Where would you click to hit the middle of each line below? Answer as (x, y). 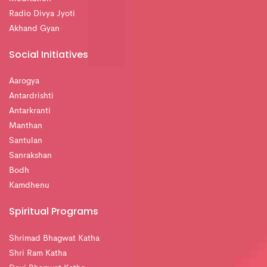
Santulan (26, 141)
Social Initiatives (49, 54)
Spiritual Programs (54, 212)
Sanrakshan (30, 156)
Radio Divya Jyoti (42, 13)
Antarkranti (30, 111)
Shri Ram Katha (38, 253)
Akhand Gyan (34, 28)
